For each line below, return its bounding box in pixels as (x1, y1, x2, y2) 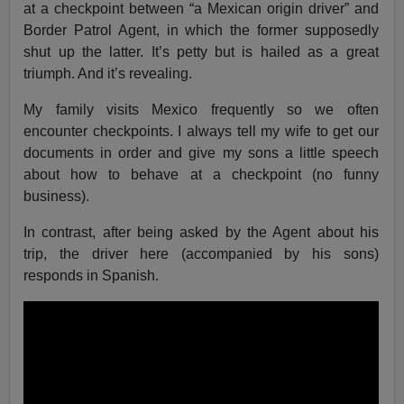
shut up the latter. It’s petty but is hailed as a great (23, 44, 379, 60)
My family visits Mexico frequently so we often (23, 102, 379, 118)
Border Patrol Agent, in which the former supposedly (23, 23, 379, 39)
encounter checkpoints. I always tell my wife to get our (23, 124, 379, 140)
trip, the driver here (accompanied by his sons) (23, 246, 379, 262)
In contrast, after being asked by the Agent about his (23, 225, 379, 241)
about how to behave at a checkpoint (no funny (23, 167, 379, 183)
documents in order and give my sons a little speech (23, 145, 379, 161)
